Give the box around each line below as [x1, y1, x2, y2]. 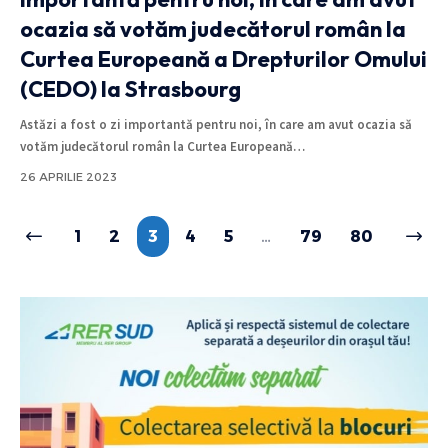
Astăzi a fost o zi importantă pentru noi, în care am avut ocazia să [20, 115, 412, 133]
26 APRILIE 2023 [20, 169, 117, 184]
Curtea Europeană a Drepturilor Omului [20, 44, 427, 73]
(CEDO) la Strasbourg [20, 74, 241, 103]
